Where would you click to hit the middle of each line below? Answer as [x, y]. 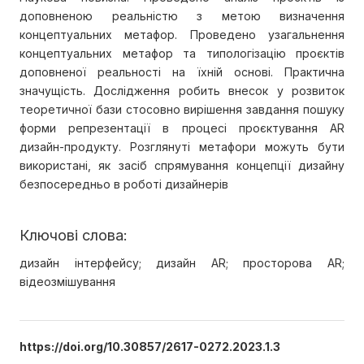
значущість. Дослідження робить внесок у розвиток [182, 91]
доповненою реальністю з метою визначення [182, 16]
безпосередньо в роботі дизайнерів [124, 184]
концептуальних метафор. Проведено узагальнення [182, 35]
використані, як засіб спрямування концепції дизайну [182, 166]
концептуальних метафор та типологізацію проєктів [182, 54]
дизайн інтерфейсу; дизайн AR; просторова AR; [182, 263]
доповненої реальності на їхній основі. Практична [182, 72]
